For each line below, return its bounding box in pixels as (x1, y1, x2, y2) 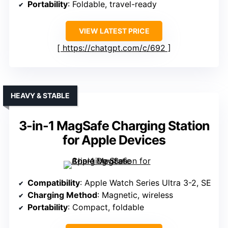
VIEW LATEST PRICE (78, 26, 150, 36)
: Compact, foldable (68, 202, 144, 213)
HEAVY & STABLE (11, 91, 70, 100)
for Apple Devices (63, 132, 165, 148)
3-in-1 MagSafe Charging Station (18, 118, 210, 134)
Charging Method (27, 190, 97, 201)
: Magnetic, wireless (97, 190, 173, 201)
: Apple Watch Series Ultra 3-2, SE (80, 178, 211, 188)
